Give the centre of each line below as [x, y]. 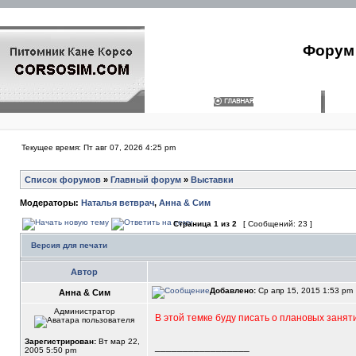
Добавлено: [233, 290]
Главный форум [146, 180]
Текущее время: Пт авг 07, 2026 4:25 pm [99, 147]
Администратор [84, 311]
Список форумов [63, 180]
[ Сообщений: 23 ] [278, 224]
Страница [192, 224]
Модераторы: [50, 203]
